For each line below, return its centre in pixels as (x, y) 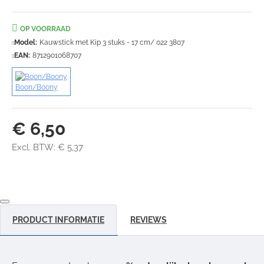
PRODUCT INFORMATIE (58, 220)
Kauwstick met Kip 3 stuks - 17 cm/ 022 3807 (112, 42)
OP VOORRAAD (45, 29)
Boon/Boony (37, 87)
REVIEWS (148, 220)
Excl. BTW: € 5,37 (47, 147)
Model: (26, 42)
